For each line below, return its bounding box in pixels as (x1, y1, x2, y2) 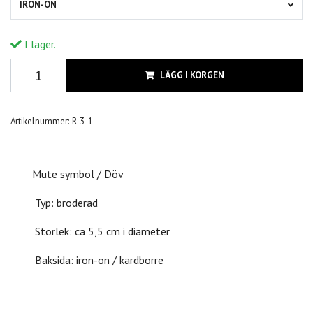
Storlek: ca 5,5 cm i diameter (32, 224, 170, 239)
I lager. (22, 37, 56, 52)
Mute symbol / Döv (32, 167, 124, 182)
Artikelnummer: (10, 115, 69, 128)
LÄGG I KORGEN (159, 69, 224, 82)
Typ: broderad (32, 196, 98, 210)
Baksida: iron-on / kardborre (32, 253, 163, 268)
